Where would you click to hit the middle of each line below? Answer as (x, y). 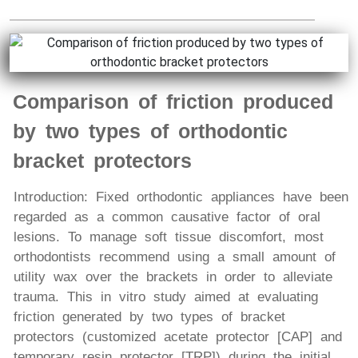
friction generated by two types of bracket (149, 316)
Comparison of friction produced (173, 101)
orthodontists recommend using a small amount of (175, 257)
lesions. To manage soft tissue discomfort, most (169, 237)
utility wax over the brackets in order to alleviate (173, 276)
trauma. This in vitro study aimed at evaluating (166, 296)
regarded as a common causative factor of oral (167, 217)
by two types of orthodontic (150, 131)
